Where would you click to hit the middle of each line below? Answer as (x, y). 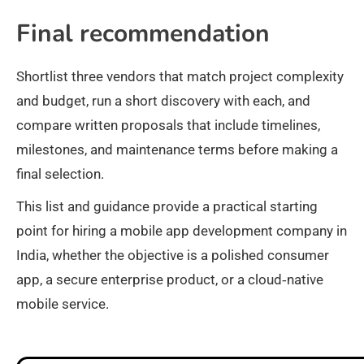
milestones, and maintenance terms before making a (177, 150)
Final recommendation (143, 34)
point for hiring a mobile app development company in (182, 231)
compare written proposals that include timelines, (168, 126)
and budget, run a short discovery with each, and (163, 101)
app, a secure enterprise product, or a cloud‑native (170, 280)
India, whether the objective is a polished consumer (173, 256)
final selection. (60, 174)
